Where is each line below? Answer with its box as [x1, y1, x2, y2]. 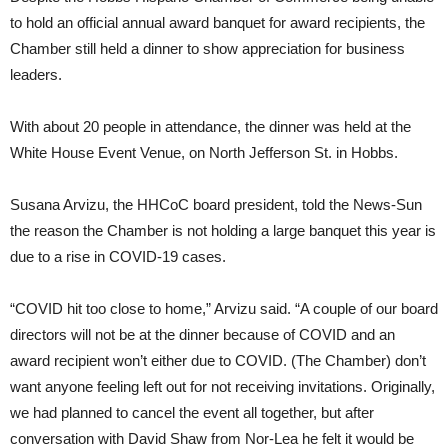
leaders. [10, 66, 62, 84]
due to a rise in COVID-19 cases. [10, 248, 226, 266]
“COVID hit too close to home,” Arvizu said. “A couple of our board [10, 300, 438, 318]
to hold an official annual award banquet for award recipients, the [10, 14, 425, 32]
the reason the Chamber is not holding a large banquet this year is [10, 222, 436, 240]
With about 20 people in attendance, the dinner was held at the [10, 118, 411, 136]
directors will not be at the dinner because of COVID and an [10, 326, 395, 344]
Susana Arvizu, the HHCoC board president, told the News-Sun [10, 196, 422, 214]
